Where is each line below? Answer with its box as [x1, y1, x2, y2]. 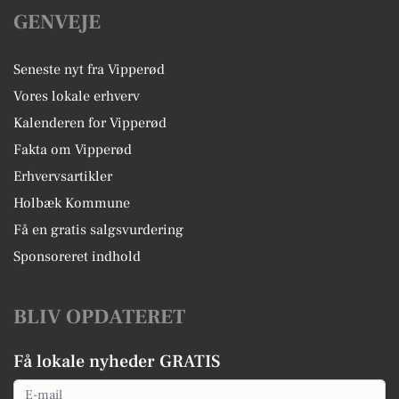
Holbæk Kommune [13, 193, 130, 212]
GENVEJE [13, 8, 101, 36]
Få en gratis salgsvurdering [13, 220, 183, 239]
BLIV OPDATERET [13, 303, 185, 330]
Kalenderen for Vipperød [13, 113, 167, 132]
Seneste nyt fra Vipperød [13, 60, 165, 78]
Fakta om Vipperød [13, 140, 132, 159]
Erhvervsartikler [13, 167, 112, 185]
